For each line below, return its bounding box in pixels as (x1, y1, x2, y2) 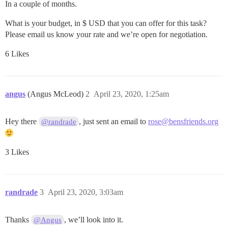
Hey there (5, 117, 39, 126)
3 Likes (5, 148, 29, 156)
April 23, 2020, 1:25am (94, 90, 169, 98)
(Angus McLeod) (27, 90, 85, 98)
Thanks (5, 215, 31, 224)
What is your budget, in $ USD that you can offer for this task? (5, 19, 207, 27)
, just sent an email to (79, 117, 149, 126)
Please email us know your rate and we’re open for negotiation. (5, 30, 208, 39)
